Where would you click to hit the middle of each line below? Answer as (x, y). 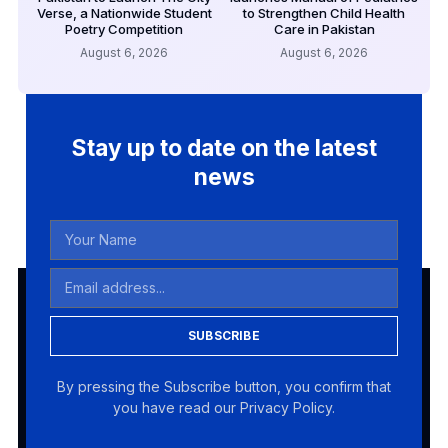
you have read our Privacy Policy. (224, 407)
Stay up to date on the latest (224, 147)
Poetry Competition (124, 28)
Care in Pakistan (324, 28)
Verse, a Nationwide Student (124, 12)
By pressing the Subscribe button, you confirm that (224, 386)
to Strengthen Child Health (324, 12)
